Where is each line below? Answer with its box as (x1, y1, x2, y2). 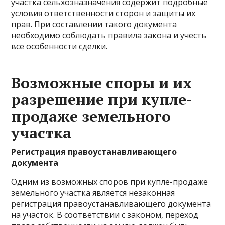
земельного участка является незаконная (11, 187, 175, 198)
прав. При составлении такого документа (11, 19, 177, 30)
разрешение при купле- (11, 89, 193, 109)
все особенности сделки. (11, 41, 108, 52)
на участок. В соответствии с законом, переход (11, 209, 199, 220)
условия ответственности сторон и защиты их (11, 8, 196, 19)
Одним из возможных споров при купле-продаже (11, 176, 208, 187)
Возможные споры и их (11, 73, 192, 93)
